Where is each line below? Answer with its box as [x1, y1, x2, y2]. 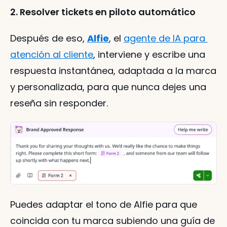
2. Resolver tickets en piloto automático [10, 6, 196, 19]
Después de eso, [10, 32, 87, 45]
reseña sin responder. [10, 97, 108, 110]
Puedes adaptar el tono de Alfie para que [10, 198, 197, 211]
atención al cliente [10, 48, 93, 61]
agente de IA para [124, 32, 205, 45]
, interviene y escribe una [93, 48, 205, 61]
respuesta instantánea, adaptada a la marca [10, 64, 216, 78]
